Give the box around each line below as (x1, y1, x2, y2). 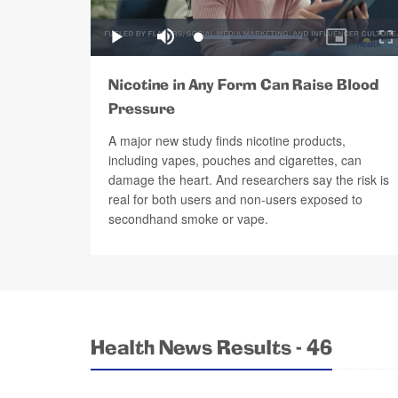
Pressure (108, 101, 175, 117)
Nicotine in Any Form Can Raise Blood (108, 77, 378, 93)
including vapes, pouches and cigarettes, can (108, 150, 362, 169)
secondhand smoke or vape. (108, 209, 268, 227)
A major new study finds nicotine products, (108, 131, 346, 149)
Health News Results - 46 (91, 338, 332, 360)
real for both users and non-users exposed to (108, 189, 362, 208)
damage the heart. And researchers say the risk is (108, 170, 389, 188)
